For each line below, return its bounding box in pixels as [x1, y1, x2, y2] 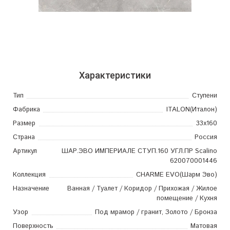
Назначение [13, 183, 49, 194]
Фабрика [13, 104, 40, 114]
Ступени [192, 90, 217, 101]
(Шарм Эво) [180, 169, 217, 180]
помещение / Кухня [157, 193, 217, 203]
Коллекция [13, 169, 46, 180]
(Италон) [190, 104, 217, 114]
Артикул [13, 146, 37, 156]
